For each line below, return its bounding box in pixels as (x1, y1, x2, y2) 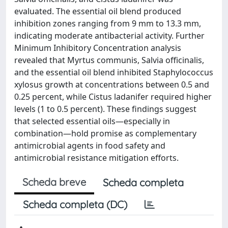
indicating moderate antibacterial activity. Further (14, 30, 205, 41)
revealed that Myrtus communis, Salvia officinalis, (14, 54, 204, 66)
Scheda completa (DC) (23, 198, 127, 211)
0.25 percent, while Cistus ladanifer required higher (14, 91, 212, 102)
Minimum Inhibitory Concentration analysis (14, 42, 181, 53)
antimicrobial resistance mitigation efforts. (14, 152, 179, 163)
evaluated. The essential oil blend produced (14, 6, 181, 17)
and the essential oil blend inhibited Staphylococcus (14, 67, 213, 78)
